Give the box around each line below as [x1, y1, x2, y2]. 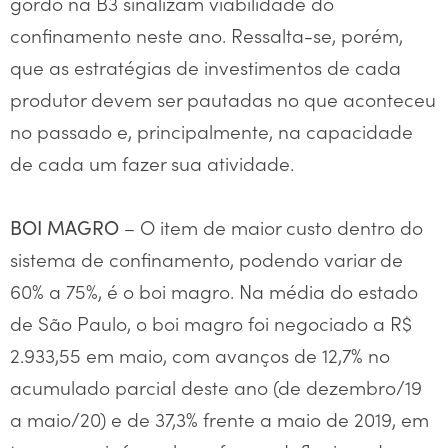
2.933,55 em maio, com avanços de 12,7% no [10, 341, 390, 368]
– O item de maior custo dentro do [119, 213, 423, 240]
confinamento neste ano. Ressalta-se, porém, [10, 21, 403, 48]
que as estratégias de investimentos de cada [10, 53, 401, 80]
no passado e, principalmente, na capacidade [10, 117, 413, 144]
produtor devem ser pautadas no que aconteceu [10, 85, 436, 112]
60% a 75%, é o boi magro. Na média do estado [10, 277, 418, 304]
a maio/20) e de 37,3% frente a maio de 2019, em [10, 405, 429, 432]
